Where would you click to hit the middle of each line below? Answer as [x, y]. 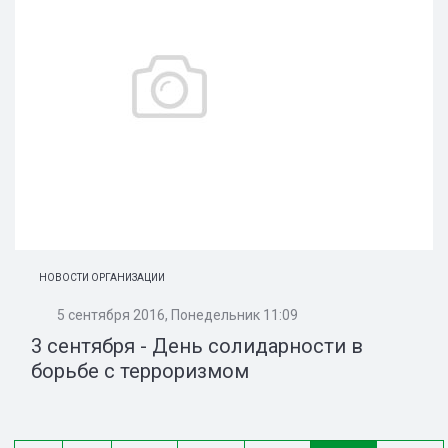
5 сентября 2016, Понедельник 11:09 [177, 315]
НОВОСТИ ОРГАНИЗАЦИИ [102, 278]
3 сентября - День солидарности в [197, 346]
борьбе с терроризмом [140, 371]
